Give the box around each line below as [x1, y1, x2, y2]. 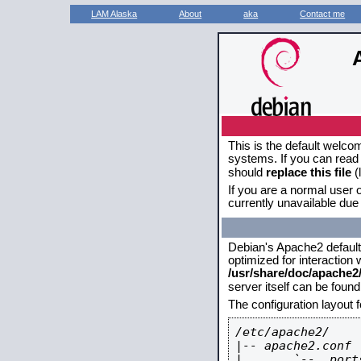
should [228, 166, 266, 179]
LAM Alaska [91, 9, 138, 19]
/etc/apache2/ [235, 325, 330, 338]
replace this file [266, 166, 351, 179]
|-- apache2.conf [235, 338, 351, 352]
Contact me [300, 9, 346, 19]
